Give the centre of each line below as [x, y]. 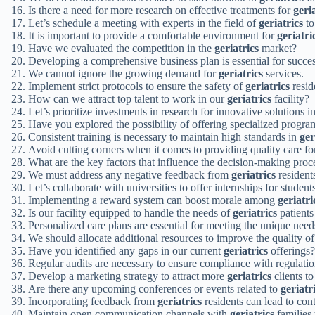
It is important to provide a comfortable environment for [153, 35]
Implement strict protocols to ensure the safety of [137, 86]
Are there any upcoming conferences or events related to [154, 288]
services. [283, 73]
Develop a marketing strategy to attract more [128, 276]
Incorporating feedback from [93, 301]
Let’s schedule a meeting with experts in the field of [143, 22]
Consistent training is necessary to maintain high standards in [164, 136]
